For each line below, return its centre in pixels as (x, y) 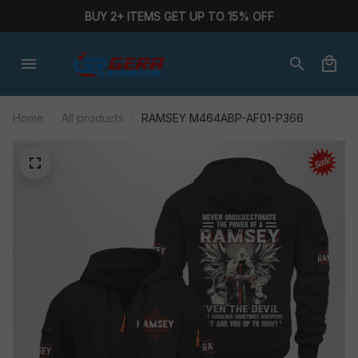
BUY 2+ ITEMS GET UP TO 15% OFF (179, 16)
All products (93, 118)
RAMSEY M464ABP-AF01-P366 (223, 118)
